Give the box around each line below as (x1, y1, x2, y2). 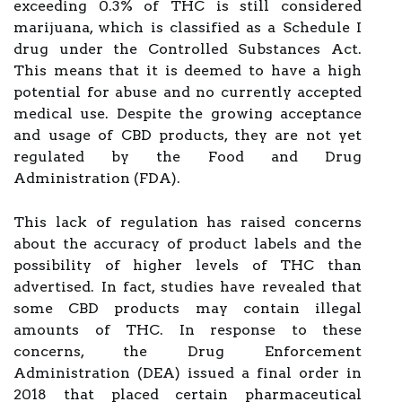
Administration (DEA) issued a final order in (13, 364, 362, 381)
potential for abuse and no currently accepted (13, 83, 362, 100)
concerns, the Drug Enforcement (13, 343, 362, 360)
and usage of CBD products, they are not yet (13, 127, 362, 144)
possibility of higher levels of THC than (13, 257, 362, 274)
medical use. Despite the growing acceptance (13, 105, 362, 122)
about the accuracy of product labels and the (13, 235, 362, 252)
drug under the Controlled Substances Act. (13, 40, 362, 57)
